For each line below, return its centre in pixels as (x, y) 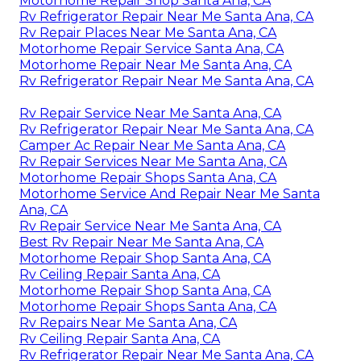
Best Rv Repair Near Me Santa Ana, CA (141, 242)
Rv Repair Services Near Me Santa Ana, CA (153, 161)
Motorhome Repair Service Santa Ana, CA (151, 48)
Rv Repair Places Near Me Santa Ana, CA (148, 32)
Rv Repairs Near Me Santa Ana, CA (128, 322)
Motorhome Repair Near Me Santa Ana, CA (156, 64)
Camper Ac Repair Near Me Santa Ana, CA (152, 145)
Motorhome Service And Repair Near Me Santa (170, 193)
